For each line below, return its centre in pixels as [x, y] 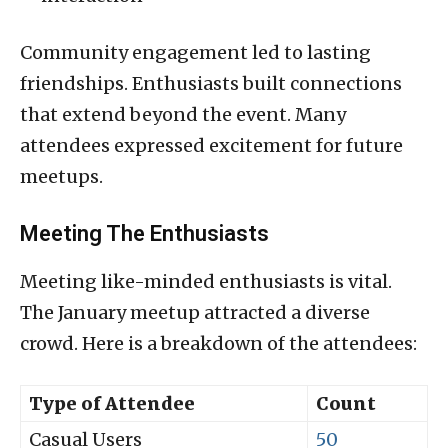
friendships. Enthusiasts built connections [211, 83]
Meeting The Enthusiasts [144, 233]
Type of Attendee [112, 403]
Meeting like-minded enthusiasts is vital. [206, 281]
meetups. [61, 176]
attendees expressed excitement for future [211, 145]
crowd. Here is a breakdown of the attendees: [218, 343]
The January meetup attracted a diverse [195, 312]
